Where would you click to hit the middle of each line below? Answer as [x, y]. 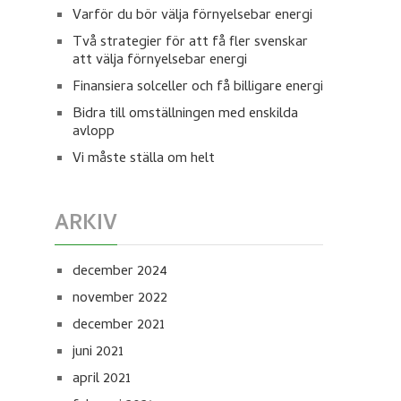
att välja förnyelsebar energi [160, 61]
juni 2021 [98, 353]
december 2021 [119, 326]
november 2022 [120, 299]
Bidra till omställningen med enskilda [185, 115]
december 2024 [120, 272]
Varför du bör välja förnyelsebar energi [192, 16]
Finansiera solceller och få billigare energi [198, 88]
